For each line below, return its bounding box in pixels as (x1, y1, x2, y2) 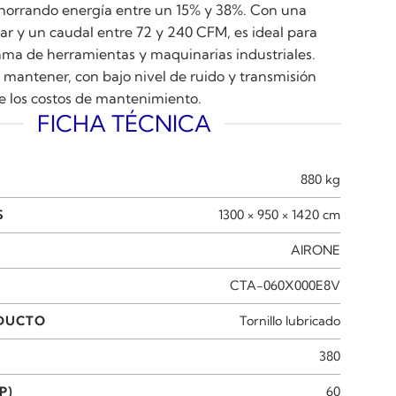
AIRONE (291, 241, 341, 258)
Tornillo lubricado (240, 312, 341, 329)
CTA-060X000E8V (230, 277, 341, 293)
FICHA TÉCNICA (37, 109, 212, 138)
